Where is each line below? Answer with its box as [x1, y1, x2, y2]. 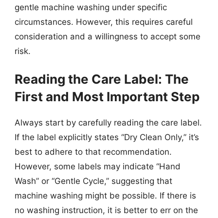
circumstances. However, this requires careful [15, 17, 193, 27]
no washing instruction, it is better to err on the [15, 205, 198, 215]
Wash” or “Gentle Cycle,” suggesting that [15, 176, 172, 186]
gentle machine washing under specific [15, 2, 167, 12]
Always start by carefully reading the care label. [15, 118, 202, 127]
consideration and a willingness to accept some [15, 31, 200, 41]
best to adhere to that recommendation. [15, 147, 172, 157]
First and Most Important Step [15, 89, 200, 104]
